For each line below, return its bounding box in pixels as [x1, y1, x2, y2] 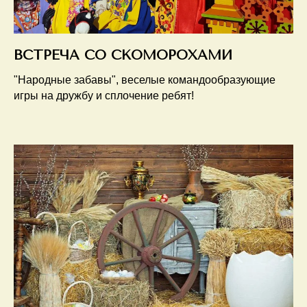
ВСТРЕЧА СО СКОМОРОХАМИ [14, 47, 232, 64]
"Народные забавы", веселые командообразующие [14, 74, 275, 86]
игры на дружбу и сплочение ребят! [14, 90, 194, 102]
